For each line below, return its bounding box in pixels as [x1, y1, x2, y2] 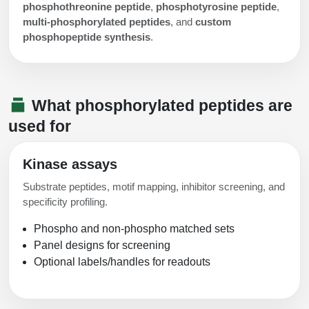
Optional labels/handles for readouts [34, 256, 210, 268]
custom [195, 16, 231, 28]
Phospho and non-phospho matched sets [34, 223, 235, 235]
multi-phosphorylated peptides [23, 16, 170, 28]
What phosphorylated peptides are [28, 97, 292, 115]
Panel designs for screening [34, 239, 170, 252]
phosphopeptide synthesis [23, 31, 150, 43]
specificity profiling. [23, 196, 108, 208]
